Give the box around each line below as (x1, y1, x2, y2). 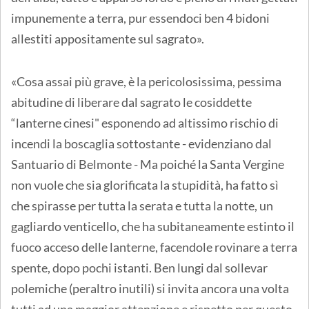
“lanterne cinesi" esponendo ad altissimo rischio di (11, 115, 279, 130)
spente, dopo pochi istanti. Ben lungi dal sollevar (11, 260, 268, 275)
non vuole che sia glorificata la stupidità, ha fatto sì (11, 177, 279, 192)
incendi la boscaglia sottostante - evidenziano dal (11, 136, 272, 151)
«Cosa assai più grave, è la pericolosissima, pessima (11, 74, 281, 89)
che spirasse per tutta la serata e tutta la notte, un (11, 198, 273, 213)
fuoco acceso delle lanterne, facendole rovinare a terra (11, 239, 297, 255)
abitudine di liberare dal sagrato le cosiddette (11, 94, 252, 110)
